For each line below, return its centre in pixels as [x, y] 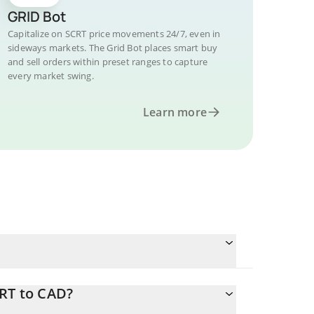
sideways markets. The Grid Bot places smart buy [113, 48]
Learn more [175, 112]
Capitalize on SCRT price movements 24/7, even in [114, 34]
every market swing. [51, 76]
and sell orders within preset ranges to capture [108, 62]
